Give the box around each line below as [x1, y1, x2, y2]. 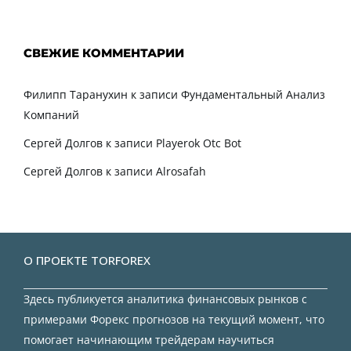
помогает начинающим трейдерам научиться [24, 331, 274, 347]
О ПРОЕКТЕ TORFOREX [24, 251, 150, 268]
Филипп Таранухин [24, 86, 128, 102]
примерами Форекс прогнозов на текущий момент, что [24, 311, 324, 327]
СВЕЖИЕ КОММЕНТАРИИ [24, 45, 184, 60]
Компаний [24, 107, 79, 122]
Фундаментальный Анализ [181, 86, 325, 102]
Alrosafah [156, 163, 206, 179]
